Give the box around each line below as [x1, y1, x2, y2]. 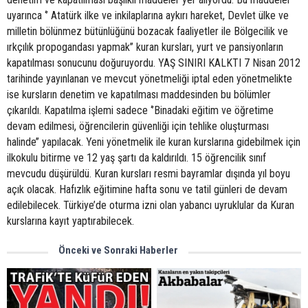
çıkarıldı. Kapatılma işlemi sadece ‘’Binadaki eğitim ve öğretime [7, 104, 274, 117]
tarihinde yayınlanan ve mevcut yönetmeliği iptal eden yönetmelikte [7, 72, 292, 85]
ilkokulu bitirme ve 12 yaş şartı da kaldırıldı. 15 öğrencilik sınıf [7, 151, 266, 164]
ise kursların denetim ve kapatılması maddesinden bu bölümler [7, 88, 271, 101]
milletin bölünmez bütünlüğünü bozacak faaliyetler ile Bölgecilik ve [7, 25, 288, 38]
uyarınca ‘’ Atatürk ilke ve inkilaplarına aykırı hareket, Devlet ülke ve [7, 9, 289, 22]
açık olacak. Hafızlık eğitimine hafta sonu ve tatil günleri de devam [7, 183, 287, 196]
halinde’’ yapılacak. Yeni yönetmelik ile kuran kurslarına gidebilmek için [7, 135, 300, 148]
